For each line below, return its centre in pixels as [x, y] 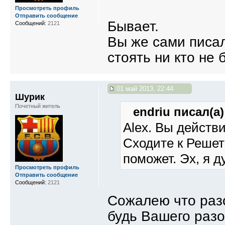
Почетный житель [38, 106]
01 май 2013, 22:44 [144, 88]
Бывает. [133, 26]
